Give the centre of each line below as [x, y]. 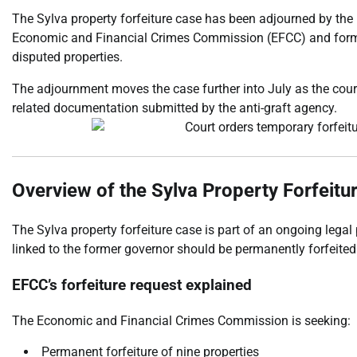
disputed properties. [67, 57]
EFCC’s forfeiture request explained [132, 285]
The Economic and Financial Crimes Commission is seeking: [181, 320]
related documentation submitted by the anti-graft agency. [175, 108]
